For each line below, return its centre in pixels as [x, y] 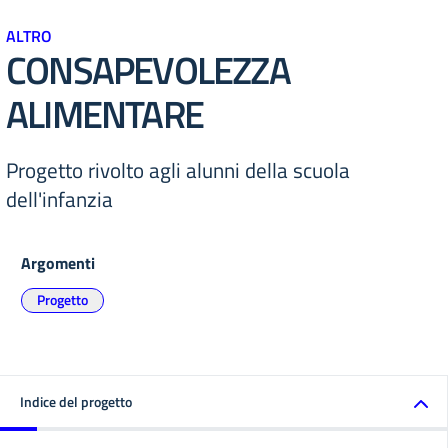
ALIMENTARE [104, 113]
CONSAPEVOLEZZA [148, 69]
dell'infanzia [59, 199]
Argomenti [58, 263]
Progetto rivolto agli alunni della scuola [178, 170]
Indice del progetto [76, 401]
